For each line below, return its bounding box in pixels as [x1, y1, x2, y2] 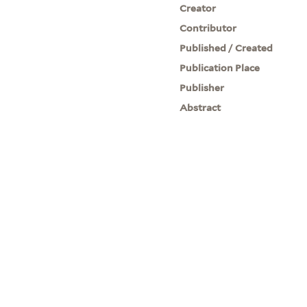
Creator [180, 2, 217, 14]
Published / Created [180, 42, 273, 53]
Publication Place [180, 62, 260, 73]
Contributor [180, 22, 237, 34]
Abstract [180, 101, 221, 113]
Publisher [180, 82, 225, 93]
